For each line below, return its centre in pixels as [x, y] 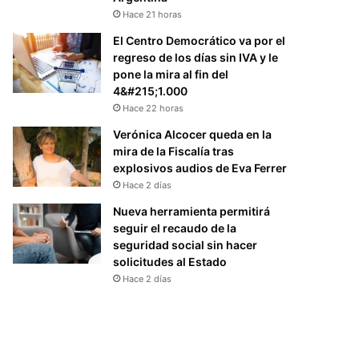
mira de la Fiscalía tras [174, 151]
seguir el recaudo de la [175, 228]
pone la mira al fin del [171, 74]
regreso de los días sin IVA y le [196, 57]
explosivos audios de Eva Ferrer [200, 167]
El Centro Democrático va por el [200, 40]
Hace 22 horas [153, 108]
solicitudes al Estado [170, 261]
